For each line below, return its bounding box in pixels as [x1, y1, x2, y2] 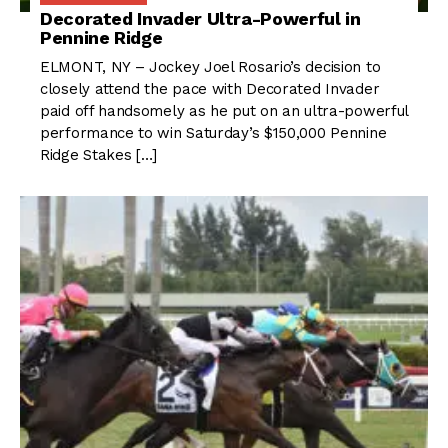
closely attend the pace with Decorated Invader [40, 80, 380, 99]
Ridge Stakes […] [40, 146, 158, 165]
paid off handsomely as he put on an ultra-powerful [40, 102, 409, 121]
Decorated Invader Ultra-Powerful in [40, 8, 361, 30]
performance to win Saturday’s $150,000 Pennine [40, 124, 387, 143]
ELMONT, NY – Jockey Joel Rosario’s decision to [40, 58, 381, 77]
